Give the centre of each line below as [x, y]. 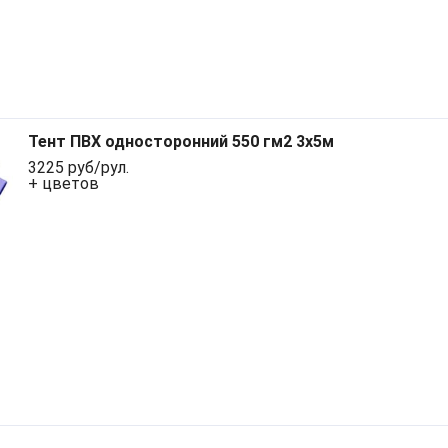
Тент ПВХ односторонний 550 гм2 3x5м [181, 142]
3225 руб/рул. [78, 168]
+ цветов [63, 184]
